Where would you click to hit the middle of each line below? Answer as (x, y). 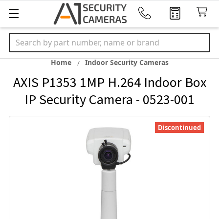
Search (22, 39)
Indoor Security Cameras (127, 62)
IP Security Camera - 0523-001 (109, 99)
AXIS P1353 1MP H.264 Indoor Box (109, 82)
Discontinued (179, 128)
